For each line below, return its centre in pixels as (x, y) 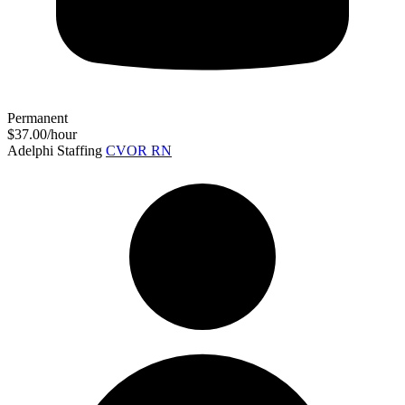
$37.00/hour (42, 134)
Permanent (38, 118)
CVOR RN (139, 150)
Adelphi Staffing (55, 150)
